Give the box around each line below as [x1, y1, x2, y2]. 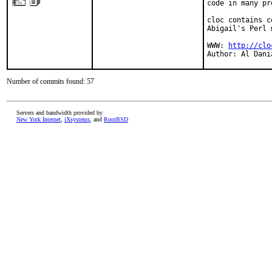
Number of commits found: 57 [7, 77, 94, 86]
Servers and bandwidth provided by [16, 109, 103, 116]
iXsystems [64, 116, 90, 123]
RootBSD [104, 116, 128, 123]
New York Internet [16, 116, 61, 123]
